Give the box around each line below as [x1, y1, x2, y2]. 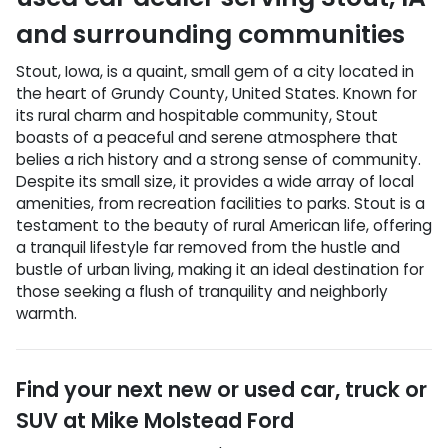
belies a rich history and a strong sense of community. [16, 148, 421, 170]
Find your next [16, 374, 168, 404]
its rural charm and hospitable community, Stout [16, 104, 378, 126]
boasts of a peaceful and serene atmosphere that [16, 126, 398, 148]
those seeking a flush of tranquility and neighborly [16, 280, 388, 302]
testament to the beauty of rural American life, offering [16, 214, 432, 236]
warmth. [16, 302, 77, 324]
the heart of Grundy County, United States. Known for [16, 82, 417, 104]
